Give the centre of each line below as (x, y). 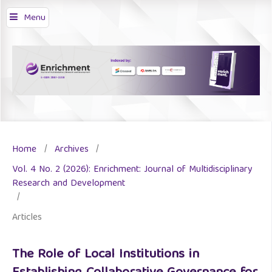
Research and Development (69, 184)
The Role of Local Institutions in (106, 255)
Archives (71, 150)
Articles (27, 218)
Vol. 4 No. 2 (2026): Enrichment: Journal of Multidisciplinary (132, 170)
